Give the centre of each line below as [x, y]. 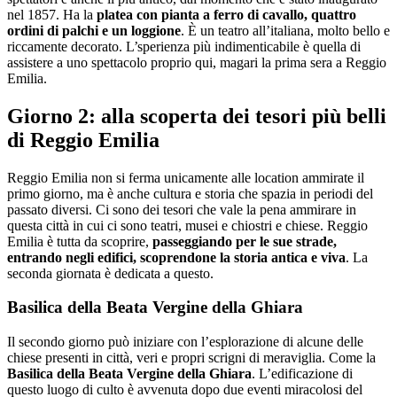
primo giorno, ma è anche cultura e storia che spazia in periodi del [190, 193]
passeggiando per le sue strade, [245, 241]
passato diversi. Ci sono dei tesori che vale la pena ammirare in [182, 209]
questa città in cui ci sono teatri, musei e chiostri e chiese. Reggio [187, 225]
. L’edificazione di [302, 374]
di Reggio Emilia [83, 140]
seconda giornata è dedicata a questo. [110, 273]
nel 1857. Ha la [52, 14]
